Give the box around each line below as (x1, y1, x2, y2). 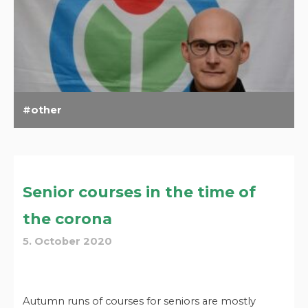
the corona (23, 209, 113, 228)
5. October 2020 (23, 234, 113, 247)
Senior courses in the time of (23, 182, 256, 201)
